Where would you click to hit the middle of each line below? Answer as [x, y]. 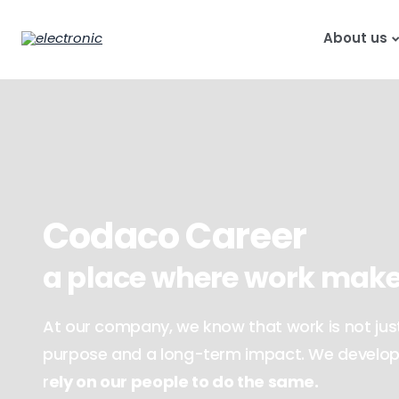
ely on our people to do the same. [183, 382]
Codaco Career [175, 236]
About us [356, 38]
